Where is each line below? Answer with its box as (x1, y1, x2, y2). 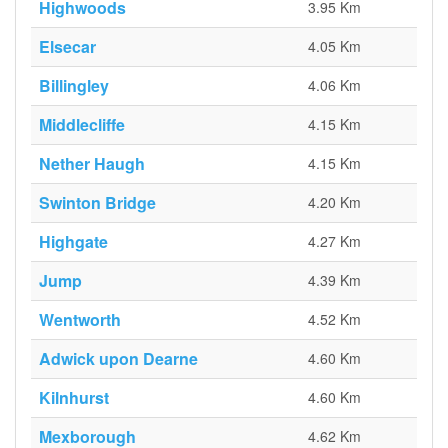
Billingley (39, 74, 109, 97)
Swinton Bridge (39, 191, 156, 214)
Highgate (39, 230, 108, 253)
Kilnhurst (39, 386, 109, 409)
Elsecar (39, 35, 96, 58)
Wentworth (39, 308, 121, 331)
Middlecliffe (39, 113, 125, 136)
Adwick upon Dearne (39, 347, 198, 370)
